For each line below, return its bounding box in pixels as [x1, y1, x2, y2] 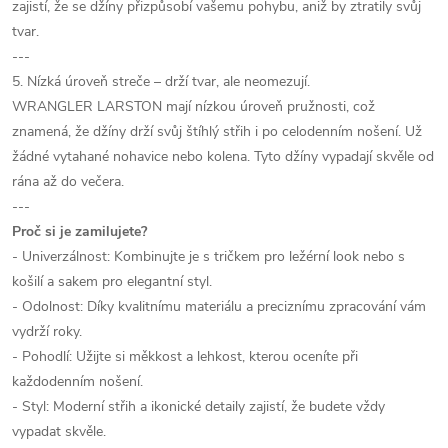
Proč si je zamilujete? [12, 222, 147, 241]
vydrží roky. [12, 322, 82, 341]
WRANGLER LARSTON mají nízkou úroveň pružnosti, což [12, 97, 375, 116]
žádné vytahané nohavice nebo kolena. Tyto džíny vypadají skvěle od [12, 147, 434, 166]
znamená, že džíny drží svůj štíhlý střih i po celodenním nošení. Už [12, 122, 422, 141]
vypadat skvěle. [12, 422, 106, 441]
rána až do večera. [12, 172, 124, 191]
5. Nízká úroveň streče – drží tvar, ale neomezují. [12, 72, 310, 91]
